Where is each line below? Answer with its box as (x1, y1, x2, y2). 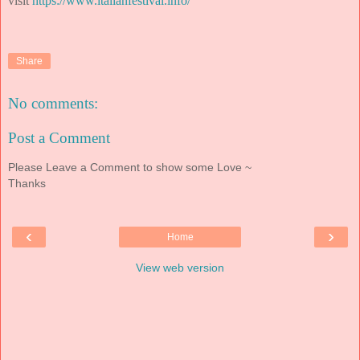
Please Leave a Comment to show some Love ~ (8, 160, 252, 174)
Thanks (8, 176, 46, 190)
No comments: (8, 94, 98, 112)
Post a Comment (8, 129, 110, 147)
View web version (136, 261, 224, 275)
